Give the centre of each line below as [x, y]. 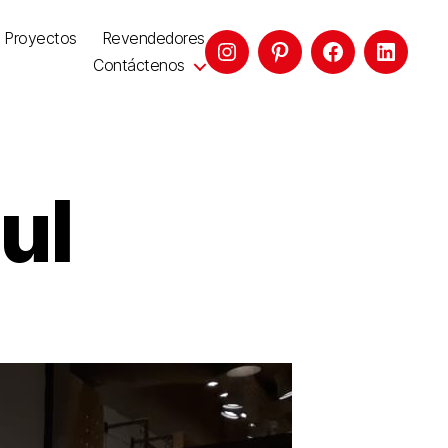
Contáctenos [139, 65]
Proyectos [40, 38]
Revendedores [153, 38]
